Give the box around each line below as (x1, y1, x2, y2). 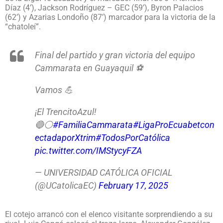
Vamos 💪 (35, 85, 73, 96)
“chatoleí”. (5, 22, 41, 32)
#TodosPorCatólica (96, 132, 170, 143)
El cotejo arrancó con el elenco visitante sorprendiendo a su (5, 210, 213, 220)
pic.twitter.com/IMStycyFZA (35, 145, 142, 156)
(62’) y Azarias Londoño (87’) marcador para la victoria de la (5, 12, 216, 22)
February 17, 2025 (99, 180, 168, 191)
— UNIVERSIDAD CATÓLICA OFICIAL (35, 167, 172, 178)
